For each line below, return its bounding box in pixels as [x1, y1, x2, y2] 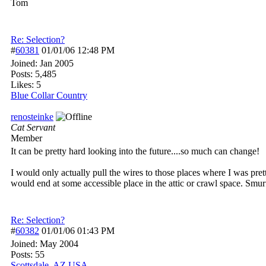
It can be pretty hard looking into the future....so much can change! [11, 146, 259, 156]
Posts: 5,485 [11, 69, 56, 79]
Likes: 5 [11, 80, 41, 90]
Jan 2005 [40, 58, 74, 68]
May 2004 [40, 239, 78, 249]
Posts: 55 [11, 249, 45, 259]
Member [11, 133, 42, 143]
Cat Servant [11, 122, 55, 132]
